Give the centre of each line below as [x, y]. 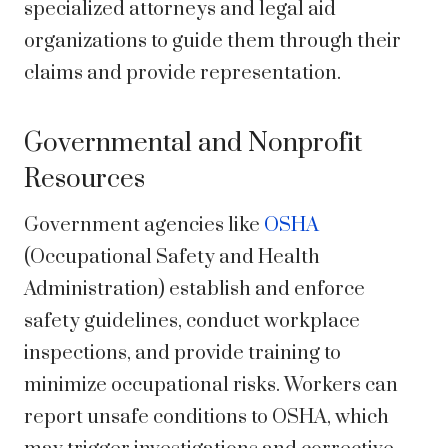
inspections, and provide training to [182, 354]
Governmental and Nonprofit [193, 144]
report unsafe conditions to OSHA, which [206, 418]
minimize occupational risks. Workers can [211, 386]
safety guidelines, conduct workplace [192, 322]
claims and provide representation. [182, 74]
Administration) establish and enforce [194, 290]
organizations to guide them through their [212, 42]
